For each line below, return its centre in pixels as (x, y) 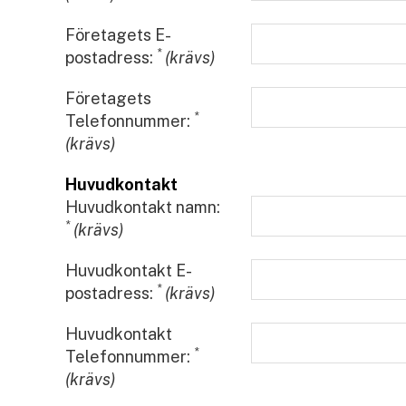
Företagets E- (118, 35)
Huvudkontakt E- (129, 271)
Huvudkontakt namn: (143, 207)
